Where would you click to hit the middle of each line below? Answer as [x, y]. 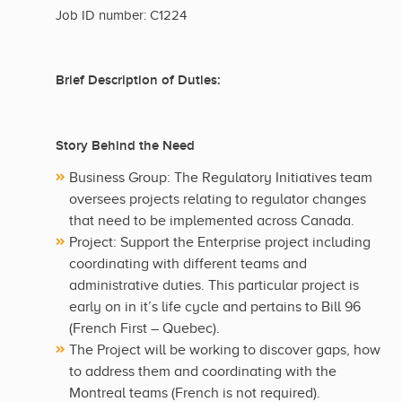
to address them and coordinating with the [203, 372]
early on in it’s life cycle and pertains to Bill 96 [215, 307]
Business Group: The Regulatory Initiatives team [221, 178]
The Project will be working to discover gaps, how [225, 350]
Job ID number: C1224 [121, 16]
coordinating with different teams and [188, 264]
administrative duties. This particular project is [214, 286]
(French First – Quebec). [144, 329]
